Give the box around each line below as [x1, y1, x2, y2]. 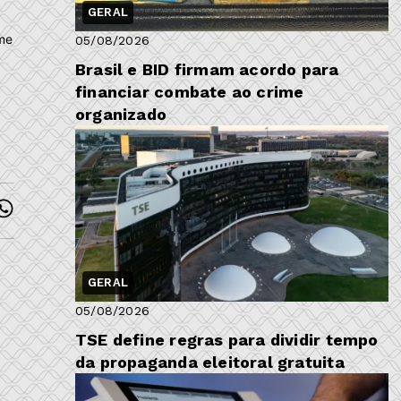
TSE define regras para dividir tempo [75, 329, 379, 349]
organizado [75, 105, 167, 124]
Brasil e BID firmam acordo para [75, 60, 339, 80]
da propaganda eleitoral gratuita [75, 352, 345, 371]
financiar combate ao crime [75, 82, 304, 102]
